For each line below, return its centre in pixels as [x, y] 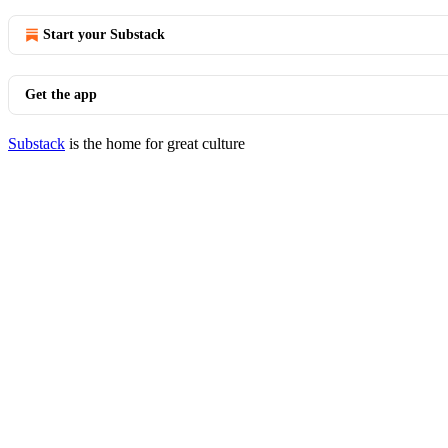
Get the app [61, 94]
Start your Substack [104, 34]
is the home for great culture [155, 143]
